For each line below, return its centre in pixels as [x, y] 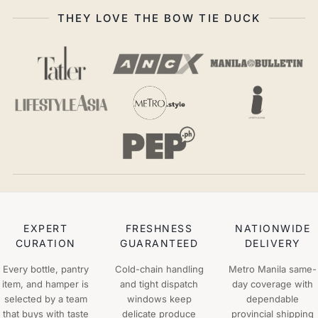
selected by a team [45, 299]
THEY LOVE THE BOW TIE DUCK [159, 18]
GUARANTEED [159, 243]
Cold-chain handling [159, 269]
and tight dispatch [159, 284]
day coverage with [273, 284]
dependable [273, 299]
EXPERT [45, 228]
